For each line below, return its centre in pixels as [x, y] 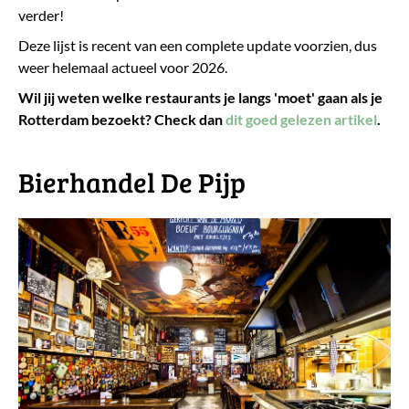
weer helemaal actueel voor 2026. [123, 67]
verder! [41, 15]
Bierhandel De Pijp [132, 181]
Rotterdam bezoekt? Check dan [122, 119]
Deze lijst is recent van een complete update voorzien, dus [198, 45]
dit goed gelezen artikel [301, 119]
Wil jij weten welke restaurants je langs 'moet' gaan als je [200, 97]
